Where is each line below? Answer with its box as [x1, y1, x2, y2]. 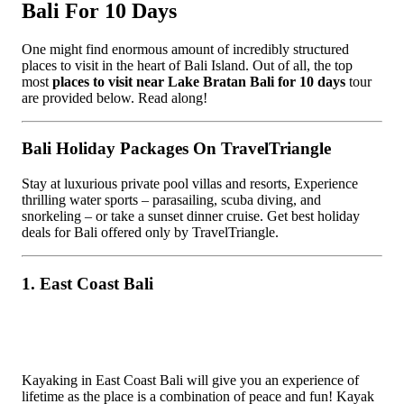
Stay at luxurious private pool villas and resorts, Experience [22, 176, 358, 192]
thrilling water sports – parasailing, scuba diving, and [22, 192, 321, 208]
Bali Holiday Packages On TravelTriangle [22, 139, 331, 159]
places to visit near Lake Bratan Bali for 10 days [52, 73, 345, 89]
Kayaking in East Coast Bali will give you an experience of [22, 372, 359, 388]
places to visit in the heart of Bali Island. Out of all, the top [22, 57, 353, 73]
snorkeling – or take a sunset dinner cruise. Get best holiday [22, 208, 360, 225]
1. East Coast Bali [22, 273, 153, 293]
